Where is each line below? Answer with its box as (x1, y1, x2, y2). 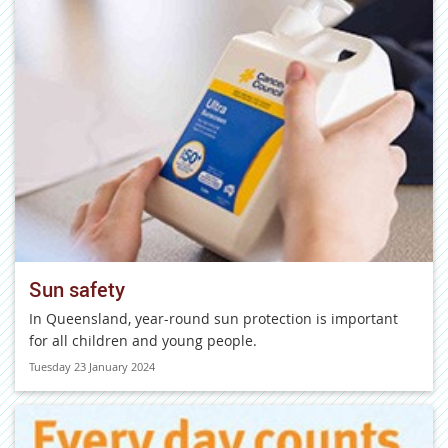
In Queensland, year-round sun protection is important (29, 309, 398, 328)
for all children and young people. (29, 331, 257, 350)
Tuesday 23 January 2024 (29, 359, 155, 374)
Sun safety (29, 276, 125, 303)
